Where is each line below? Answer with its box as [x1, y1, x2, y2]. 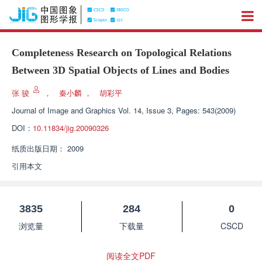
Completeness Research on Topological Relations [12, 47, 232, 58]
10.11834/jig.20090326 [33, 122, 109, 133]
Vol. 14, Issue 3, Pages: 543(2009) [118, 105, 236, 116]
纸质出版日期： [12, 143, 65, 154]
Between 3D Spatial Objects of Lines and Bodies [12, 64, 229, 76]
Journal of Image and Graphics [12, 105, 116, 116]
